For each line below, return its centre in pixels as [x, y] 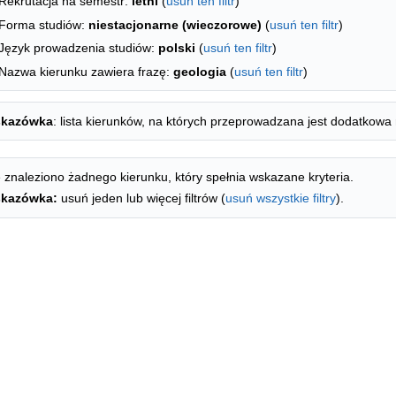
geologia [200, 71]
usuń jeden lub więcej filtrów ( [141, 198]
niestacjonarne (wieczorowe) [175, 24]
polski [177, 48]
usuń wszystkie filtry [281, 198]
